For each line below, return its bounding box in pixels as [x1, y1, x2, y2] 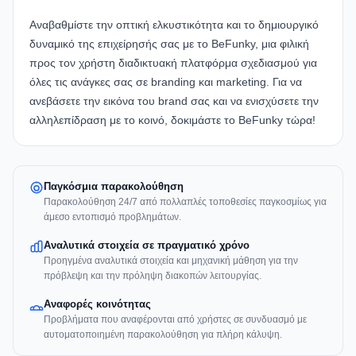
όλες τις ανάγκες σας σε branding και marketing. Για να [29, 75, 302, 89]
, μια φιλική [255, 37, 309, 51]
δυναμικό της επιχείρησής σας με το [29, 37, 211, 51]
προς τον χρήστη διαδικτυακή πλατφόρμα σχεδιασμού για [29, 56, 317, 70]
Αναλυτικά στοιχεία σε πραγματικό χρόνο [44, 239, 250, 252]
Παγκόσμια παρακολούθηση [44, 180, 184, 193]
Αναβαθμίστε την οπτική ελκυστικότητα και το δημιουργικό [29, 18, 319, 32]
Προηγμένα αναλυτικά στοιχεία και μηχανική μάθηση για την [44, 255, 298, 267]
